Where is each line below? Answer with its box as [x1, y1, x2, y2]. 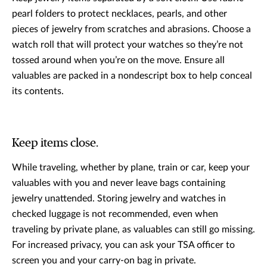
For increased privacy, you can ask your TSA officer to [12, 240, 235, 250]
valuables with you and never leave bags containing [12, 178, 225, 188]
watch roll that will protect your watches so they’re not [12, 40, 243, 50]
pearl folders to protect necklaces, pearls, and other [12, 9, 227, 19]
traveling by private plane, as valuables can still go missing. [12, 225, 255, 235]
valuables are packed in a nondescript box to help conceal [12, 71, 252, 81]
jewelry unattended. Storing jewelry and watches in [12, 194, 226, 204]
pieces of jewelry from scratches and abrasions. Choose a [12, 24, 251, 35]
